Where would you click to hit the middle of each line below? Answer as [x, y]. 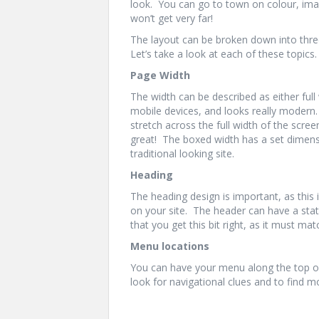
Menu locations [170, 246]
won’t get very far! [172, 18]
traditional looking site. [182, 153]
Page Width [160, 75]
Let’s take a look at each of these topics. [224, 54]
